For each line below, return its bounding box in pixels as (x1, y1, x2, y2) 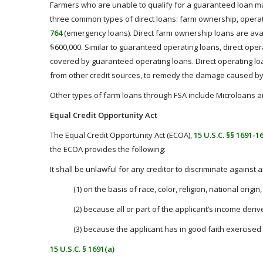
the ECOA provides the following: (50, 144, 166, 154)
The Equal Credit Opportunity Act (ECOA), (50, 130, 194, 140)
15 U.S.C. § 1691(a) (50, 244, 114, 254)
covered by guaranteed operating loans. (50, 56, 194, 66)
